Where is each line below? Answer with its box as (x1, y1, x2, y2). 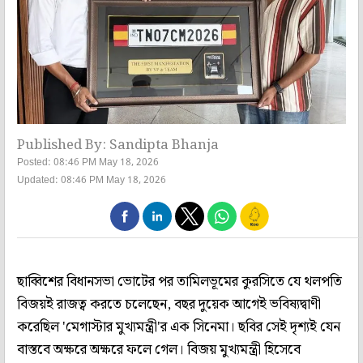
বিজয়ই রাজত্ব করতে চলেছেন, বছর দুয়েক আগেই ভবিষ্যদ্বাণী (17, 293, 321, 316)
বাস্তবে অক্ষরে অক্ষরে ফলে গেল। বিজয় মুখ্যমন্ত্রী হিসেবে (17, 338, 301, 361)
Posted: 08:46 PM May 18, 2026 (17, 156, 159, 169)
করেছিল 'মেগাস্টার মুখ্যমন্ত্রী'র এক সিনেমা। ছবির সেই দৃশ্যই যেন (17, 315, 340, 339)
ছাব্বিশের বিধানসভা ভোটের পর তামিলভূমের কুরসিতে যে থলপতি (17, 270, 342, 293)
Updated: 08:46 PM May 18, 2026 (17, 173, 166, 187)
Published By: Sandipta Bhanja (17, 133, 219, 156)
